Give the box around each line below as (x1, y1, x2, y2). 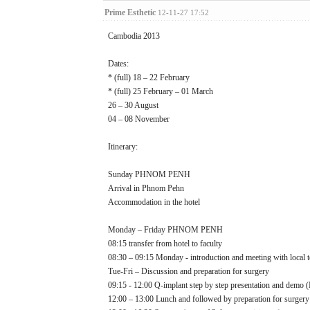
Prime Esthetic (104, 8, 156, 17)
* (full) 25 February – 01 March (107, 86, 213, 96)
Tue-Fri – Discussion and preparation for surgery (107, 266, 269, 276)
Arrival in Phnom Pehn (107, 183, 184, 193)
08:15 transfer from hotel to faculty (107, 239, 222, 248)
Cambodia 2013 (107, 31, 160, 41)
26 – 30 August (107, 100, 158, 110)
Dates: (107, 59, 129, 69)
